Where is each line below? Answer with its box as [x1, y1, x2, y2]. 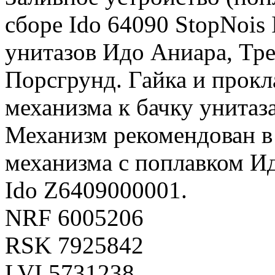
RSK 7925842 [5, 232, 144, 259]
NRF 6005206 [5, 204, 144, 231]
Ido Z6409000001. [5, 177, 187, 204]
